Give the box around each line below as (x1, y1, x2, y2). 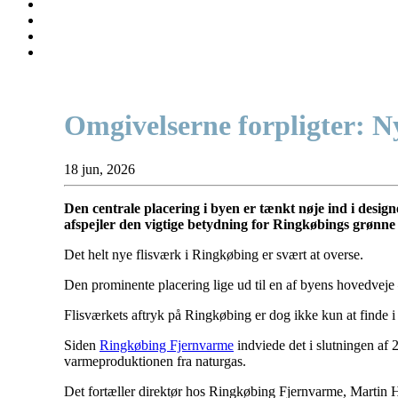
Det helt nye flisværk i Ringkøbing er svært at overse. (64, 246, 363, 262)
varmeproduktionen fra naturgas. (64, 353, 246, 369)
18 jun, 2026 (64, 161, 135, 177)
